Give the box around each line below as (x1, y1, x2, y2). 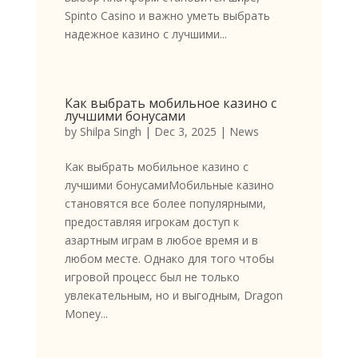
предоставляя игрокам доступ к (64, 214, 239, 230)
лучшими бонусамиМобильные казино (64, 177, 274, 193)
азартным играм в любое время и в (64, 233, 258, 249)
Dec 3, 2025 (153, 124, 217, 140)
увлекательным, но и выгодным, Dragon (64, 288, 283, 304)
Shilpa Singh (79, 124, 141, 140)
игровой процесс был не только (64, 269, 240, 285)
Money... (64, 306, 108, 322)
